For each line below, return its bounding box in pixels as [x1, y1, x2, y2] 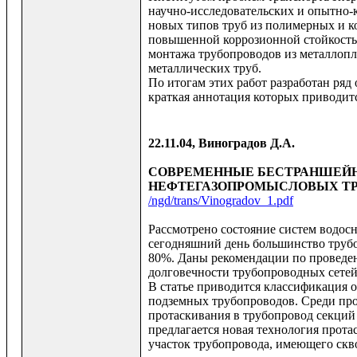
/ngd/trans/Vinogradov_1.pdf [148, 194, 293, 208]
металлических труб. [148, 61, 261, 76]
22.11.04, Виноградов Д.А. [148, 136, 295, 151]
